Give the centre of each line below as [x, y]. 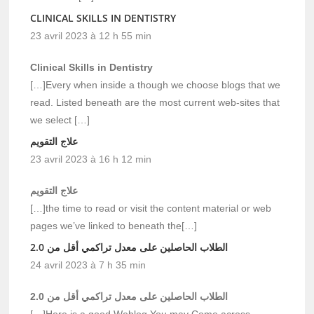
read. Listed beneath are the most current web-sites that [155, 102]
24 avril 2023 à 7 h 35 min [88, 265]
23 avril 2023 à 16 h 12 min [91, 159]
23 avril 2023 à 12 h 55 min [91, 35]
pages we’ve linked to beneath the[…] [114, 225]
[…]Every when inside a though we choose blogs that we [156, 84]
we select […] [60, 120]
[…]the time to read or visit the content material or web [151, 208]
